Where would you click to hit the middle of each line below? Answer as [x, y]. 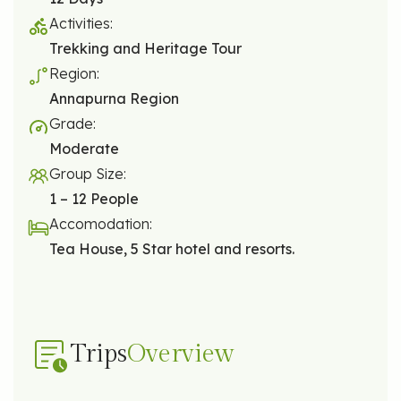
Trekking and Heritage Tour [145, 48]
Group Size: [88, 173]
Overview [181, 354]
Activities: [81, 23]
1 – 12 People [94, 198]
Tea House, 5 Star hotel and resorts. [172, 248]
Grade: [73, 123]
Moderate [84, 148]
